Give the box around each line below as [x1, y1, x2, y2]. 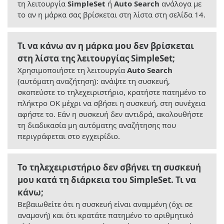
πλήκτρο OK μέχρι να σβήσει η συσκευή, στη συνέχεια [17, 98, 205, 108]
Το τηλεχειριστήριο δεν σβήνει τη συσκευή [17, 161, 201, 173]
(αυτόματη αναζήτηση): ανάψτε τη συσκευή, [17, 76, 170, 86]
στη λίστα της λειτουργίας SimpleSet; [17, 52, 175, 64]
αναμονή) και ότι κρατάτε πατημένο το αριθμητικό [17, 210, 193, 220]
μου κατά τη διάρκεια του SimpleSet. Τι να [17, 174, 196, 186]
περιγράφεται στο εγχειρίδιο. [17, 131, 120, 141]
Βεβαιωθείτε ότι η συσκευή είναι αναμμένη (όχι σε [17, 199, 192, 209]
